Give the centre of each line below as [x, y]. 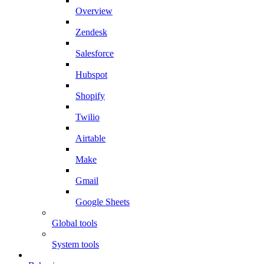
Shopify [90, 96]
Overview [94, 11]
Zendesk [91, 32]
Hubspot [91, 75]
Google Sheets [103, 202]
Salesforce [95, 54]
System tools [75, 245]
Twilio [88, 117]
